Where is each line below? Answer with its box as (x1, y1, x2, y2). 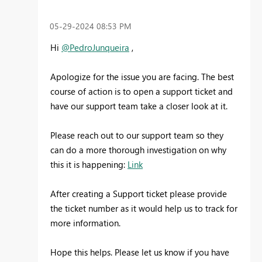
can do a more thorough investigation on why (50, 144, 226, 156)
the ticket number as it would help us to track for (50, 202, 237, 215)
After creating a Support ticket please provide (50, 188, 227, 200)
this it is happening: (50, 158, 127, 171)
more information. (50, 217, 120, 229)
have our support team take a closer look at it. (50, 100, 227, 112)
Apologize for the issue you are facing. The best (50, 71, 234, 83)
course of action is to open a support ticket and (50, 85, 233, 98)
